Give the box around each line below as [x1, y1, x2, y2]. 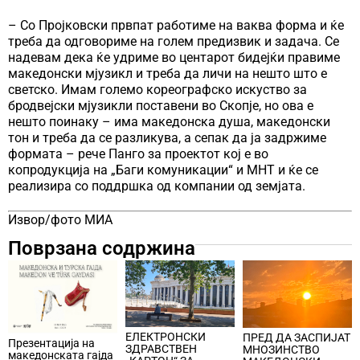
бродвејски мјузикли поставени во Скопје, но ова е [8, 98, 313, 114]
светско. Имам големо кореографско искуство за [8, 82, 307, 98]
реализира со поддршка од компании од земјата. [8, 178, 305, 194]
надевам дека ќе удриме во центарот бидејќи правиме [8, 50, 340, 66]
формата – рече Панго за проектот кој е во [8, 146, 268, 162]
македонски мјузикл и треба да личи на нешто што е [8, 66, 327, 82]
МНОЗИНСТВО [243, 343, 320, 357]
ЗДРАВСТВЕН [125, 342, 197, 355]
